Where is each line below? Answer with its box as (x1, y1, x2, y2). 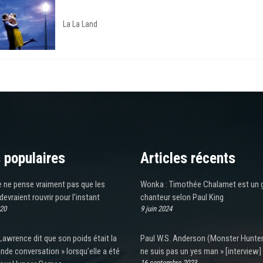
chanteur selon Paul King (140, 191, 224, 203)
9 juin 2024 (140, 204, 172, 213)
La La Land (63, 19, 97, 29)
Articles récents (140, 149, 235, 167)
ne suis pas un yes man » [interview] (140, 245, 261, 257)
